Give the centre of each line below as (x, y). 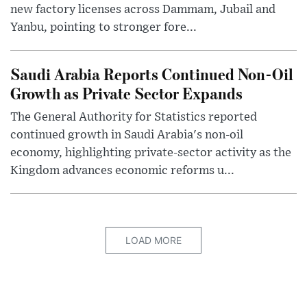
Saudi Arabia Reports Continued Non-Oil (152, 73)
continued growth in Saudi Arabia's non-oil (127, 135)
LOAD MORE (153, 240)
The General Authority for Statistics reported (134, 117)
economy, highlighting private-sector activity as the (151, 152)
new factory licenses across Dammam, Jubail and (143, 9)
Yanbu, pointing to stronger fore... (103, 27)
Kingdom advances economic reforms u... (122, 170)
